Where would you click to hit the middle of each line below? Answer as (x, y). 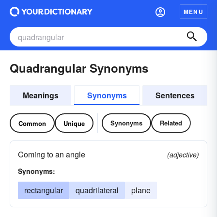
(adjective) (183, 155)
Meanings (40, 95)
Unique (74, 123)
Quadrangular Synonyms (79, 68)
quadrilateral (97, 190)
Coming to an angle (52, 154)
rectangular (44, 190)
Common (32, 123)
